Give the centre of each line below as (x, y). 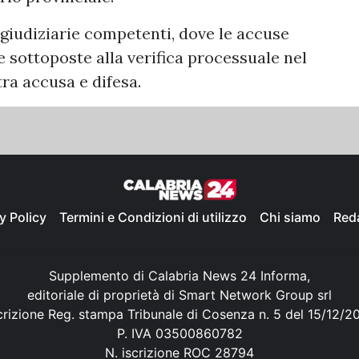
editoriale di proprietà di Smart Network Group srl (179, 295)
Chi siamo (290, 218)
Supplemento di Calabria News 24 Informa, (179, 276)
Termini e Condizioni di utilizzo (153, 218)
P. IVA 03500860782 (179, 334)
